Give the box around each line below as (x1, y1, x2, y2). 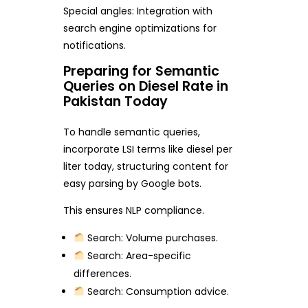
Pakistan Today (63, 91, 168, 111)
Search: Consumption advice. (85, 285, 230, 299)
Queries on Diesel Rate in (63, 76, 228, 96)
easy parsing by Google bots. (63, 177, 201, 191)
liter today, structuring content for (63, 159, 228, 174)
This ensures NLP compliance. (63, 203, 204, 218)
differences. (74, 267, 132, 281)
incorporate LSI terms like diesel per (63, 142, 232, 157)
